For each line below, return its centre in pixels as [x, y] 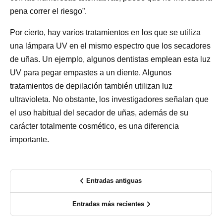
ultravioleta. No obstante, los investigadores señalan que [109, 99]
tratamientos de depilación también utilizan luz [91, 86]
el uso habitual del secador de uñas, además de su [99, 112]
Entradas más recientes [108, 204]
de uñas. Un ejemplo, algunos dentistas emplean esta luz [110, 59]
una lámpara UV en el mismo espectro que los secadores [110, 46]
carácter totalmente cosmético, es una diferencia [94, 126]
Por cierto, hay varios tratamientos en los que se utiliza [105, 32]
